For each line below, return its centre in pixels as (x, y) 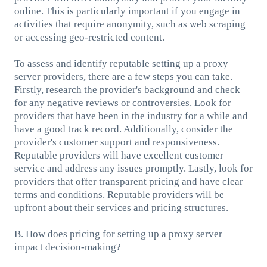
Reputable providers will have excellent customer (119, 155)
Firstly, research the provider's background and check (127, 89)
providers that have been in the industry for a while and (131, 116)
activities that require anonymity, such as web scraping (130, 24)
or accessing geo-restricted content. (89, 37)
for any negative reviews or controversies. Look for (122, 103)
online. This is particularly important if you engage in (127, 11)
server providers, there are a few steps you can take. (123, 76)
